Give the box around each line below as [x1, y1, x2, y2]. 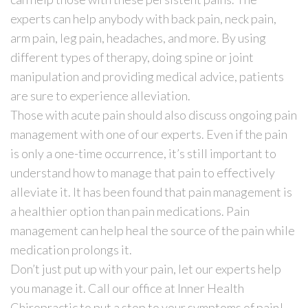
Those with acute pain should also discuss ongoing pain [10, 107, 297, 122]
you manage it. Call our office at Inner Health [10, 280, 244, 296]
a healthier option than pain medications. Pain [10, 203, 250, 219]
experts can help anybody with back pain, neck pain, [10, 10, 276, 26]
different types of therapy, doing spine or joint [10, 49, 254, 65]
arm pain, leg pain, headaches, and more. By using [10, 30, 266, 45]
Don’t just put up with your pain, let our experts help [10, 261, 281, 276]
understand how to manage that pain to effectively [10, 164, 275, 180]
